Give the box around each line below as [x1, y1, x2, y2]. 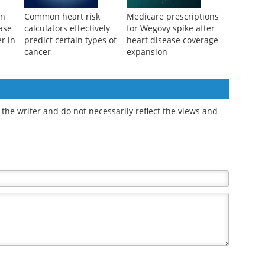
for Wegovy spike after [126, 82, 215, 93]
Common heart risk [24, 70, 100, 82]
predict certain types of [24, 93, 117, 105]
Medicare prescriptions [126, 70, 219, 82]
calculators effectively [24, 82, 110, 93]
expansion [126, 105, 167, 117]
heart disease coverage [126, 93, 218, 105]
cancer [24, 105, 51, 117]
